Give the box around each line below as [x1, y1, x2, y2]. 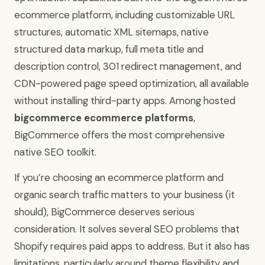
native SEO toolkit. [14, 145, 96, 159]
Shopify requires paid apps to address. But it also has [14, 239, 250, 253]
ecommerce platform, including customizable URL [14, 8, 235, 21]
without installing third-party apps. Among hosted [14, 93, 235, 107]
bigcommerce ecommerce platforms [14, 111, 193, 124]
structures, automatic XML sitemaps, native [14, 25, 209, 38]
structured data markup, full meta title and [14, 42, 203, 56]
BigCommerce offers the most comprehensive [14, 128, 225, 141]
